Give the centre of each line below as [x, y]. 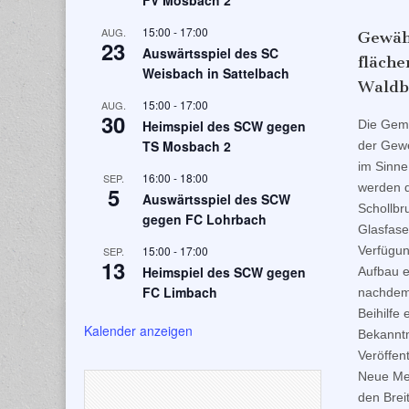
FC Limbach [180, 293]
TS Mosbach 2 [187, 147]
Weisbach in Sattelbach [216, 73]
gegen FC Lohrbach [204, 220]
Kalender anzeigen [138, 331]
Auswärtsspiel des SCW [216, 199]
